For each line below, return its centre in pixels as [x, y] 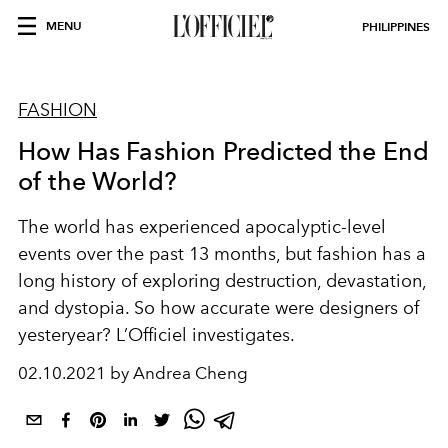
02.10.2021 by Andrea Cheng [133, 373]
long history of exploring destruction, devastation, [222, 281]
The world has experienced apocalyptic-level [202, 227]
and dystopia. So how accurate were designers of [218, 308]
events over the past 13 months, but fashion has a [222, 254]
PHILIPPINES [396, 26]
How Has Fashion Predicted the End [224, 151]
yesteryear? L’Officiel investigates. [156, 335]
